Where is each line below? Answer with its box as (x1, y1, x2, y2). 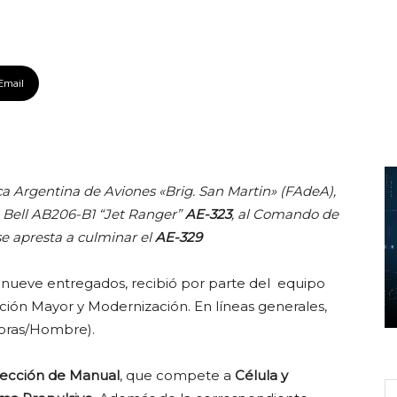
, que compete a (120, 367, 235, 384)
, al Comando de (231, 206, 339, 222)
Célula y (235, 367, 288, 384)
